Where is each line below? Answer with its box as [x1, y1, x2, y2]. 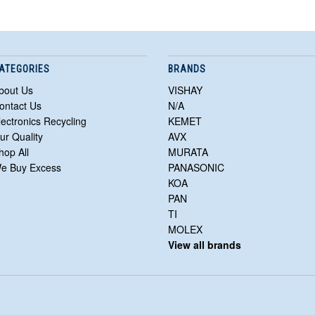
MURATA [168, 145, 208, 160]
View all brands [168, 238, 241, 252]
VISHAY [168, 83, 202, 98]
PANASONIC [168, 160, 224, 175]
